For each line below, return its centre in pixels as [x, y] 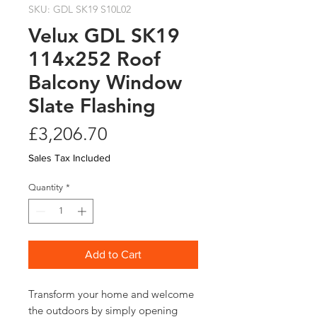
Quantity [46, 187]
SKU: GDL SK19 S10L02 [80, 9]
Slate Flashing [92, 105]
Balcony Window [105, 82]
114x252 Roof [94, 58]
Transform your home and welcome [111, 294]
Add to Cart [113, 255]
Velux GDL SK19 [104, 35]
